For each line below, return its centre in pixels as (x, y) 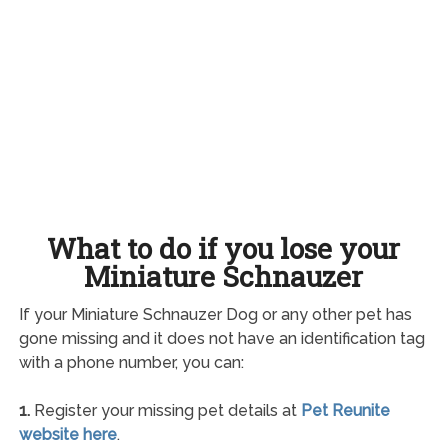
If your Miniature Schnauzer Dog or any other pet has (215, 314)
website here (67, 434)
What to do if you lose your (224, 248)
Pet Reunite (345, 410)
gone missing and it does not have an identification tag (221, 338)
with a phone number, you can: (131, 362)
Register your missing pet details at (165, 410)
